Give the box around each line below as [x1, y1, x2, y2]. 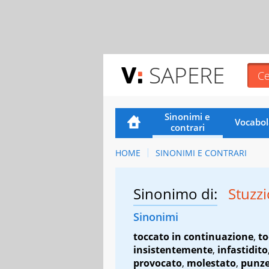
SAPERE [149, 59, 225, 90]
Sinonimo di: [133, 183, 217, 204]
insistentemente [133, 243, 213, 256]
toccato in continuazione [133, 229, 253, 243]
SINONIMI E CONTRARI [155, 147, 247, 159]
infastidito [217, 243, 268, 256]
